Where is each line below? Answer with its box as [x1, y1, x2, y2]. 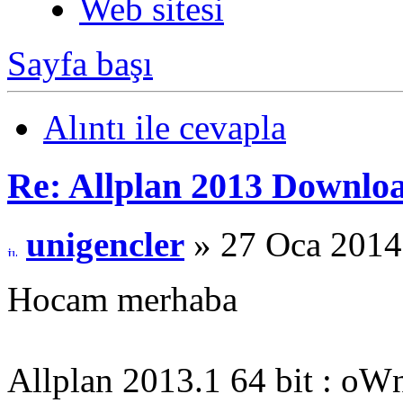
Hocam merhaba [7, 279, 237, 318]
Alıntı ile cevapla [43, 108, 286, 148]
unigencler [26, 224, 184, 264]
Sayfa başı [7, 44, 153, 84]
